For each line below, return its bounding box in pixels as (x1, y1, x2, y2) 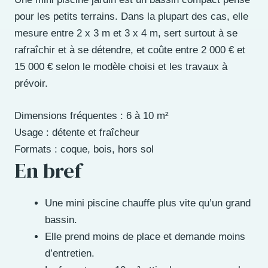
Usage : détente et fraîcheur (14, 126, 139, 138)
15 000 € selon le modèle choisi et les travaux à (14, 61, 227, 73)
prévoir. (14, 78, 48, 90)
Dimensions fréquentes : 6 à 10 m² (14, 109, 169, 121)
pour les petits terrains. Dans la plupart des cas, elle (14, 11, 248, 23)
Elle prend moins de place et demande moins (45, 230, 245, 242)
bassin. (45, 214, 77, 226)
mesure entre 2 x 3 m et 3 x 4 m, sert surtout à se (14, 28, 237, 39)
